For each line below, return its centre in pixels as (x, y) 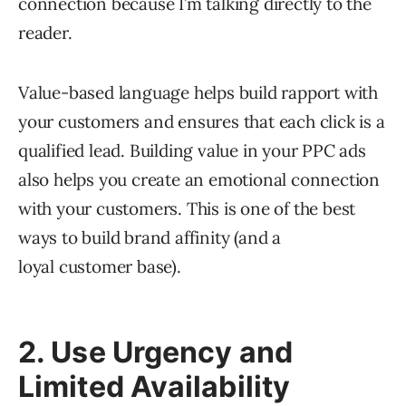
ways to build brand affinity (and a (150, 237)
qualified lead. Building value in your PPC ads (192, 150)
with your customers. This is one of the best (187, 208)
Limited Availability (155, 386)
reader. (45, 32)
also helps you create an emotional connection (199, 179)
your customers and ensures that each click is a (202, 121)
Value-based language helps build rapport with (198, 92)
